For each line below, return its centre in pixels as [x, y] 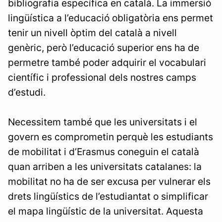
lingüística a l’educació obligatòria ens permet [111, 18]
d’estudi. [27, 92]
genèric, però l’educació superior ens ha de [104, 47]
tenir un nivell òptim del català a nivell [92, 32]
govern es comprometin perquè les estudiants [111, 137]
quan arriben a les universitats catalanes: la [105, 166]
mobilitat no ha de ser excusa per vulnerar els [109, 181]
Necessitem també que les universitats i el [103, 122]
